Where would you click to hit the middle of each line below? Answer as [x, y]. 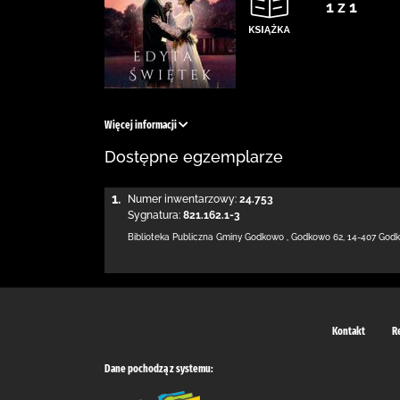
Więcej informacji [142, 125]
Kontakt [349, 331]
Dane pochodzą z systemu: [159, 368]
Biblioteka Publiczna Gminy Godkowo [206, 237]
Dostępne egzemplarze [194, 157]
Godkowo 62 [317, 237]
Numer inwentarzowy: [182, 199]
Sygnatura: [154, 215]
